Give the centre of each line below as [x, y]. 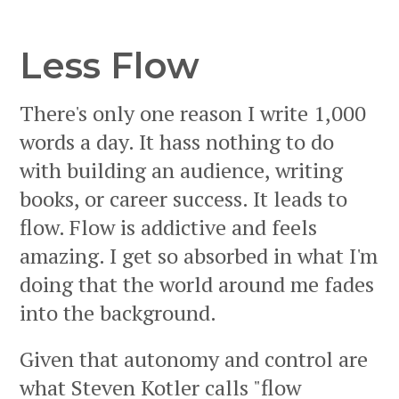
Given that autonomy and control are [194, 359]
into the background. [118, 313]
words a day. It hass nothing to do [177, 142]
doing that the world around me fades [197, 285]
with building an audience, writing [181, 171]
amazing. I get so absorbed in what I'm [199, 256]
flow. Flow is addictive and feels [168, 228]
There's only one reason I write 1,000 [193, 114]
